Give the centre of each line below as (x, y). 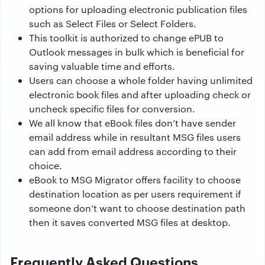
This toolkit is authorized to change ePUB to (126, 37)
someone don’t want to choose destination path (137, 208)
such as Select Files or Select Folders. (113, 23)
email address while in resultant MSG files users (135, 137)
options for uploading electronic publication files (138, 9)
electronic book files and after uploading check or (140, 94)
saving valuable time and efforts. (102, 66)
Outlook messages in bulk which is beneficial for (137, 51)
